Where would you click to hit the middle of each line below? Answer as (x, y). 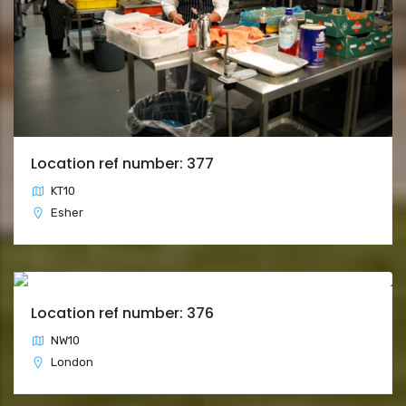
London (72, 362)
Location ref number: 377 (122, 164)
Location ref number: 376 (122, 314)
